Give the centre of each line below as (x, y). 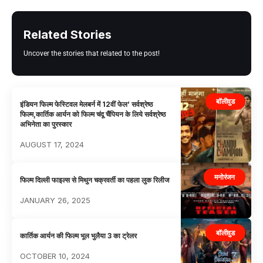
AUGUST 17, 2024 (52, 144)
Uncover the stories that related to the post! (92, 53)
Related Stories (68, 34)
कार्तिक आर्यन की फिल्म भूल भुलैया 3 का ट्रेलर (79, 235)
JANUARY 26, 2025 (55, 200)
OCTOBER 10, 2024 (55, 256)
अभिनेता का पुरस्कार (46, 124)
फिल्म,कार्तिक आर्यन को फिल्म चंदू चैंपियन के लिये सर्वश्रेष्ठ (93, 114)
